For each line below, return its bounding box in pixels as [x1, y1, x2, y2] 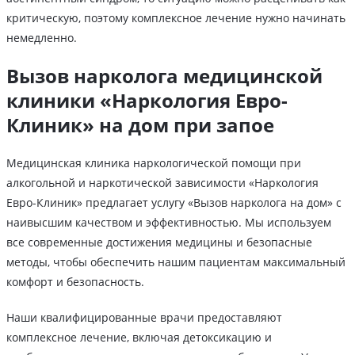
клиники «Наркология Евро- [6, 87, 288, 114]
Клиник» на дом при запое [6, 112, 274, 139]
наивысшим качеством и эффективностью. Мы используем [6, 215, 331, 231]
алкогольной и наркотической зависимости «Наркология [6, 175, 319, 191]
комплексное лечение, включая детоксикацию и [6, 330, 272, 345]
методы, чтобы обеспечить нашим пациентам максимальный [6, 254, 345, 270]
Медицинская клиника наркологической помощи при [6, 155, 301, 171]
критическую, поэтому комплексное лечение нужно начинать [6, 10, 345, 26]
